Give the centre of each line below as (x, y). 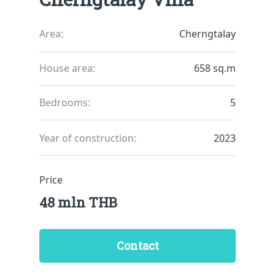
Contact (137, 246)
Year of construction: (88, 138)
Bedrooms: (65, 103)
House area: (67, 68)
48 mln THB (78, 202)
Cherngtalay (207, 34)
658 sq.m (215, 68)
